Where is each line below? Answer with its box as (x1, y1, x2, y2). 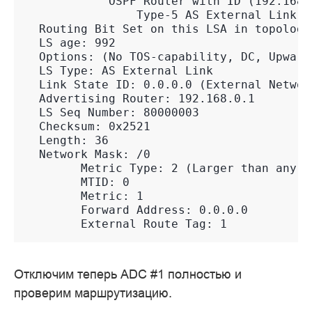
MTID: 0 (25, 175, 130, 189)
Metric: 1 (25, 189, 143, 203)
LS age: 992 (25, 36, 116, 50)
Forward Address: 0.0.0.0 (25, 203, 248, 217)
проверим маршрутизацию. (14, 286, 172, 301)
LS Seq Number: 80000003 (25, 106, 199, 120)
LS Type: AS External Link (25, 64, 213, 78)
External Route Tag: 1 (25, 217, 227, 231)
